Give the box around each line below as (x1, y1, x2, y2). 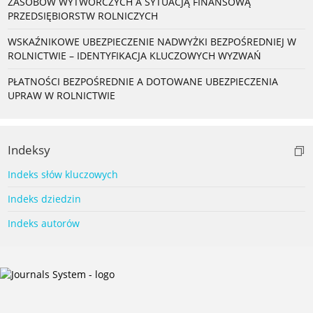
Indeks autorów (8, 216, 80, 230)
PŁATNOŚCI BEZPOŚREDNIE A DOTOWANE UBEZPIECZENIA (8, 74, 278, 88)
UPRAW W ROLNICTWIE (8, 88, 115, 102)
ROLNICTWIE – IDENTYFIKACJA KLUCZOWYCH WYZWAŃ (8, 48, 261, 62)
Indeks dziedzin (8, 191, 81, 205)
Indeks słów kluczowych (8, 167, 118, 181)
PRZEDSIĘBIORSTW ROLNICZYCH (8, 8, 158, 22)
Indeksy (8, 141, 50, 158)
